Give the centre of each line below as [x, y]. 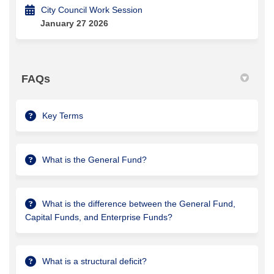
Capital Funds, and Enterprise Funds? [99, 217]
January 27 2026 [74, 23]
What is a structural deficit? [94, 261]
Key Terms [63, 115]
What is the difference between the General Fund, [139, 203]
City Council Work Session [92, 9]
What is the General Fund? [94, 159]
